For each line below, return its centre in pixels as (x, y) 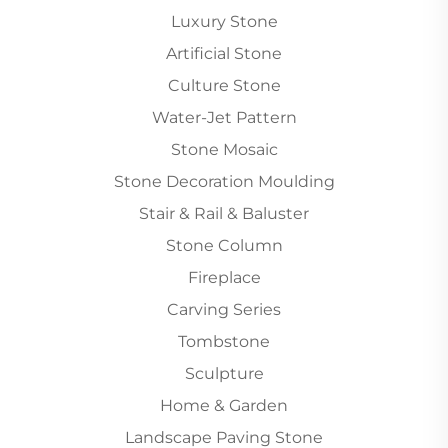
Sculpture (224, 374)
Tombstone (224, 342)
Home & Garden (224, 406)
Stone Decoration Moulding (224, 182)
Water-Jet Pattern (224, 118)
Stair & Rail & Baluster (224, 214)
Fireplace (224, 278)
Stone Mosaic (224, 150)
